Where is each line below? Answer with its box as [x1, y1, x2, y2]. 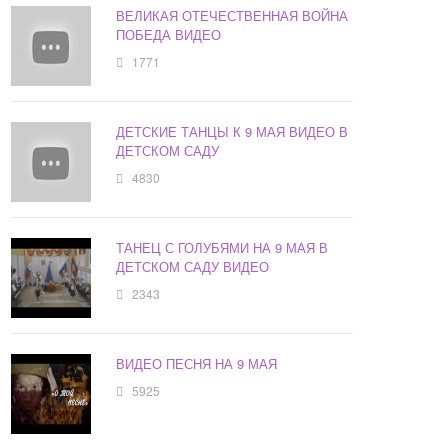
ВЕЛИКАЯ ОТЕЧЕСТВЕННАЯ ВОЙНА [116, 6, 349, 26]
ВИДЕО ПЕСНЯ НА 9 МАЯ [116, 354, 278, 374]
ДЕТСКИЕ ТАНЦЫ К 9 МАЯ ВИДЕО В [116, 122, 349, 142]
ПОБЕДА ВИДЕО [116, 25, 222, 45]
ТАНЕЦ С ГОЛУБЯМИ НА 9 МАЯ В [116, 238, 329, 258]
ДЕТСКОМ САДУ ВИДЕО [116, 257, 270, 277]
